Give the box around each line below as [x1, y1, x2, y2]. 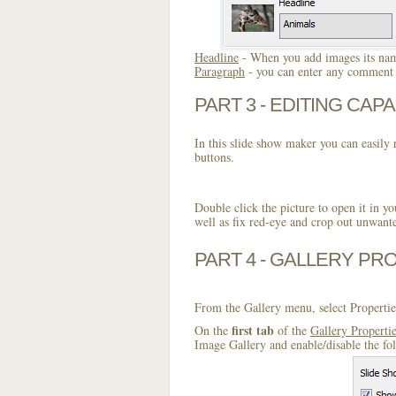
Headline [194, 49, 239, 65]
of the [274, 322, 310, 339]
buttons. [194, 148, 234, 165]
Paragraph [194, 63, 245, 80]
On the [194, 322, 232, 339]
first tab [232, 321, 274, 339]
